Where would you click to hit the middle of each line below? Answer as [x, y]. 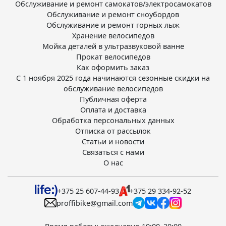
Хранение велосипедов [113, 36]
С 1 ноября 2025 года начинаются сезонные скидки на [113, 78]
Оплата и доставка [113, 110]
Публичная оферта [113, 99]
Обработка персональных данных [113, 120]
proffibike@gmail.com [95, 203]
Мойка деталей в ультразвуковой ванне [113, 46]
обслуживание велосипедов [113, 89]
